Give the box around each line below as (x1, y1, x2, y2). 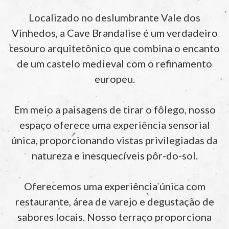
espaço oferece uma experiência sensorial (19, 119, 210, 131)
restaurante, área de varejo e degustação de (15, 195, 214, 208)
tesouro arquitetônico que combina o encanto (9, 42, 220, 54)
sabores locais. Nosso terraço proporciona (17, 211, 212, 223)
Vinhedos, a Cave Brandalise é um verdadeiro (11, 27, 218, 39)
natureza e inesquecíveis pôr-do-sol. (31, 149, 198, 162)
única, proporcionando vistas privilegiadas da (11, 134, 218, 146)
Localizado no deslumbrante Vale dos (29, 11, 200, 24)
